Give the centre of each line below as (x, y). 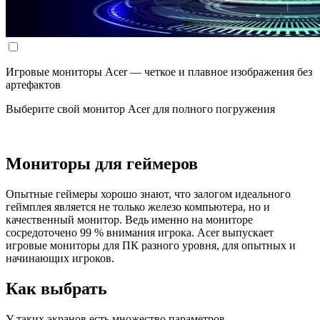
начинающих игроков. (60, 259)
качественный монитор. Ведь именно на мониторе (129, 220)
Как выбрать (56, 288)
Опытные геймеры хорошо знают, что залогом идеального (148, 194)
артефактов (33, 85)
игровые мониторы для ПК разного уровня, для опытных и (151, 246)
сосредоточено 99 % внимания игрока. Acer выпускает (140, 233)
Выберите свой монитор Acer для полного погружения (140, 109)
